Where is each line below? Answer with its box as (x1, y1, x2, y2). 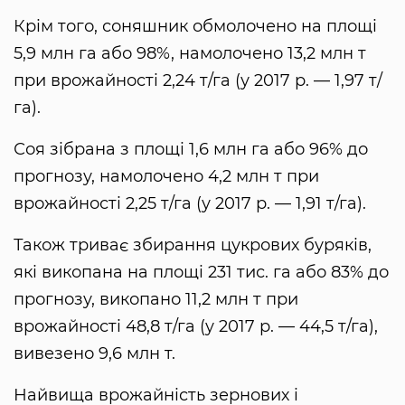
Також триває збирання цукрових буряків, (14, 235, 372, 256)
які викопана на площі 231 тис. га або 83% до (14, 262, 389, 283)
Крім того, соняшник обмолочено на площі (14, 16, 377, 37)
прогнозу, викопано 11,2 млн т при (14, 289, 298, 310)
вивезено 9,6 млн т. (14, 344, 175, 364)
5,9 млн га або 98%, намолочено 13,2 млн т (14, 43, 366, 64)
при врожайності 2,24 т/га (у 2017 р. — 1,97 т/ (14, 71, 382, 91)
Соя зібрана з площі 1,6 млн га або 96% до (14, 139, 368, 160)
